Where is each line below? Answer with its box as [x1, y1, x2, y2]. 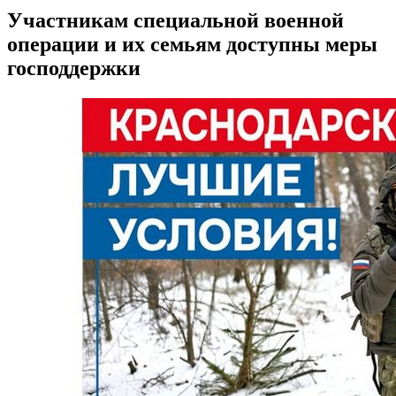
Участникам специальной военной [7, 9, 344, 33]
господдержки [7, 57, 141, 80]
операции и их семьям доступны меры [7, 33, 377, 57]
